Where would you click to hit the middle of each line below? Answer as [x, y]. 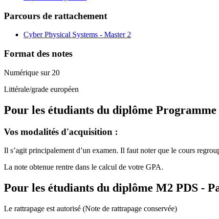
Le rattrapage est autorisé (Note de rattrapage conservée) [90, 209]
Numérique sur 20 [32, 72]
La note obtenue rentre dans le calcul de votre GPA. [84, 167]
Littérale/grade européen [41, 89]
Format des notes [38, 54]
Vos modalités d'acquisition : [61, 131]
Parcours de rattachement [55, 16]
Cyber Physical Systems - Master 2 [77, 35]
